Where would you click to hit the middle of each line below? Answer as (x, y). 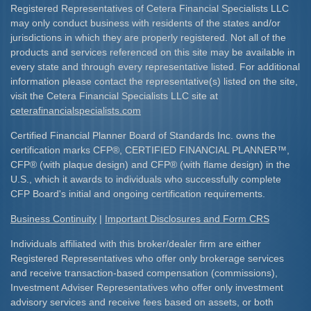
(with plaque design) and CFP (103, 165)
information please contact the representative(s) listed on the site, (154, 81)
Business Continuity (53, 219)
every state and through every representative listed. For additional (155, 67)
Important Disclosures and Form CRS (187, 219)
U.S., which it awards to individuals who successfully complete (146, 179)
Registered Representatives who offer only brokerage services (147, 258)
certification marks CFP (61, 150)
